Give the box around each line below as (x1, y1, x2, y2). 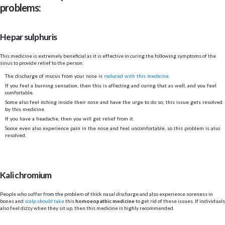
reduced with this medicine (104, 73, 169, 79)
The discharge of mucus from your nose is (5, 73, 104, 79)
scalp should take (25, 197, 64, 204)
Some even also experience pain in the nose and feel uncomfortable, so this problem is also (5, 125, 220, 132)
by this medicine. (5, 106, 47, 113)
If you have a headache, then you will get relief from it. (5, 116, 136, 122)
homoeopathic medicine (75, 197, 135, 204)
